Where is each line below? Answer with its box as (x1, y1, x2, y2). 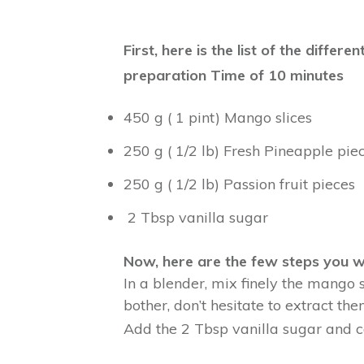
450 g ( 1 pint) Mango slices (123, 108, 312, 127)
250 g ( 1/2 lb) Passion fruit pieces (123, 175, 355, 193)
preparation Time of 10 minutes (123, 66, 344, 84)
